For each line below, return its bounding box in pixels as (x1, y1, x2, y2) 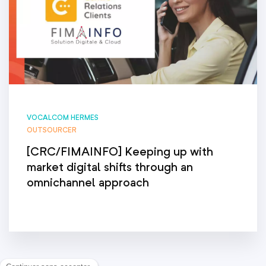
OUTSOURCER (27, 125, 77, 135)
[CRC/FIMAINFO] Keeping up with (27, 144, 213, 159)
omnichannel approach (27, 175, 149, 190)
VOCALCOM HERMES (27, 113, 99, 122)
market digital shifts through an (27, 160, 193, 175)
